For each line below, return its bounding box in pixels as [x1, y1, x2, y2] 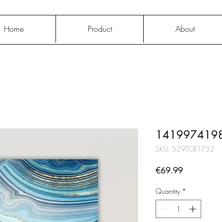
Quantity [156, 186, 180, 196]
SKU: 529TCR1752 [156, 144, 215, 154]
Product [87, 23, 112, 34]
